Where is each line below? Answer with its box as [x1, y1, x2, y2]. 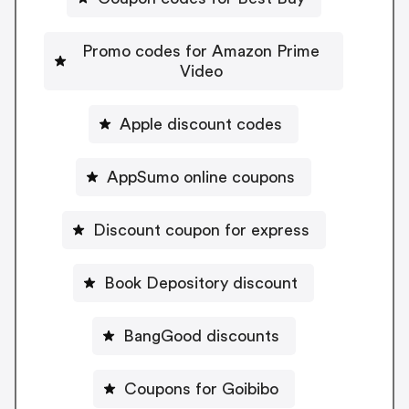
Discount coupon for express [92, 221, 309, 238]
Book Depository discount [104, 274, 298, 291]
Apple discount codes [120, 115, 282, 132]
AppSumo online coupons [107, 168, 295, 185]
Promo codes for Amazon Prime [82, 42, 320, 59]
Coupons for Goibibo [123, 380, 278, 397]
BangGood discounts [122, 327, 279, 344]
